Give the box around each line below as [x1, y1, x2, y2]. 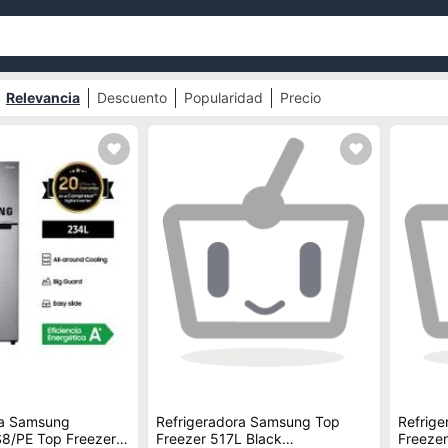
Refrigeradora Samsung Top [156, 413, 341, 430]
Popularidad [183, 89, 263, 106]
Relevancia [5, 89, 80, 106]
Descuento [96, 89, 167, 106]
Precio [279, 89, 321, 106]
